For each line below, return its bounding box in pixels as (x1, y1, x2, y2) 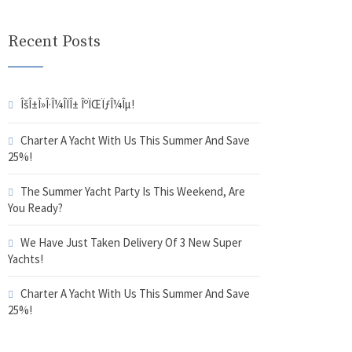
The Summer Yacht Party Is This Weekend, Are (20, 184, 245, 199)
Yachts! (7, 251, 43, 266)
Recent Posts (7, 32, 101, 52)
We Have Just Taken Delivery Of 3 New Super (20, 235, 242, 250)
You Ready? (7, 200, 63, 215)
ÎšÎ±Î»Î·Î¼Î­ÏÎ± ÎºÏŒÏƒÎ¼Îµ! (20, 97, 134, 112)
